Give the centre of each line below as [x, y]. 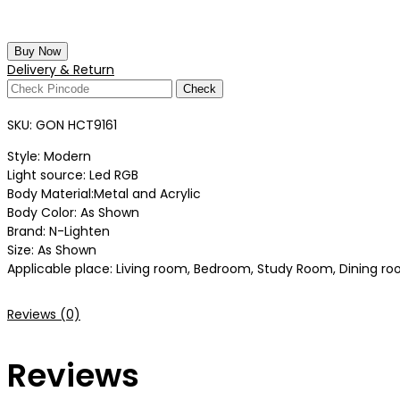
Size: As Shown [52, 250]
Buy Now [37, 52]
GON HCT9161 [76, 125]
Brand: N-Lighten [58, 232]
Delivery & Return [61, 70]
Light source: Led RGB [73, 175]
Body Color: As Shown [73, 213]
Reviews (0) [44, 315]
